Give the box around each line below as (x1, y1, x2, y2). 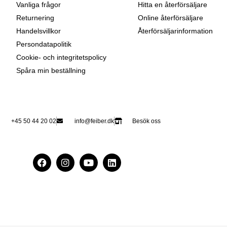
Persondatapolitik (16, 40, 71, 48)
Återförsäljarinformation (138, 26, 213, 35)
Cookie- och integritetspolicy (16, 53, 106, 61)
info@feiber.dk (74, 117, 114, 125)
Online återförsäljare (138, 13, 203, 22)
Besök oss (132, 117, 161, 125)
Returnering (16, 13, 54, 22)
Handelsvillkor (16, 26, 61, 35)
